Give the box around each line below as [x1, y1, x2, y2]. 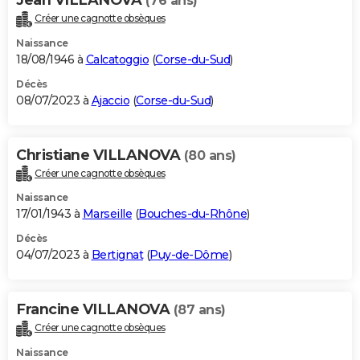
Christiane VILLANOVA [16, 145, 184, 164]
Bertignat [91, 247, 143, 263]
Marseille [82, 207, 132, 222]
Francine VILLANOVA [16, 301, 174, 319]
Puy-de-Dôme [149, 247, 229, 263]
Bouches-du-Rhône [138, 207, 247, 222]
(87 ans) [173, 302, 226, 318]
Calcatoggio [85, 51, 149, 67]
